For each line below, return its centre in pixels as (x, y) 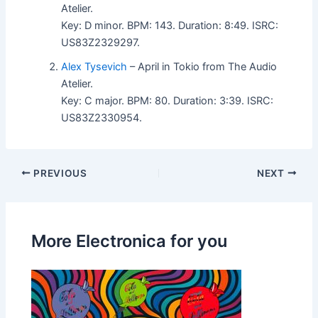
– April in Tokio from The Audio (202, 66)
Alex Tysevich (94, 66)
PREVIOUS (59, 173)
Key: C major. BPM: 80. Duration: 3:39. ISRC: (168, 100)
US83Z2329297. (101, 42)
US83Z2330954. (102, 117)
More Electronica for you (130, 241)
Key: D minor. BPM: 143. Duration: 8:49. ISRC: (170, 25)
